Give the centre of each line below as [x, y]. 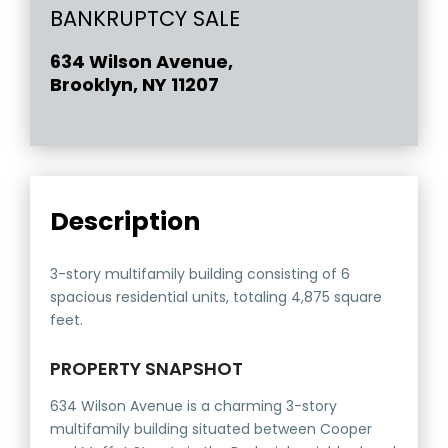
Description [125, 222]
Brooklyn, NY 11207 [135, 85]
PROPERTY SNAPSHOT [147, 369]
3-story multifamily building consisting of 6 [200, 274]
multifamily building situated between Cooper [211, 429]
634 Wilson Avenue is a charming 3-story [194, 406]
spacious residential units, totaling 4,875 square [216, 297]
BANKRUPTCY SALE [145, 19]
